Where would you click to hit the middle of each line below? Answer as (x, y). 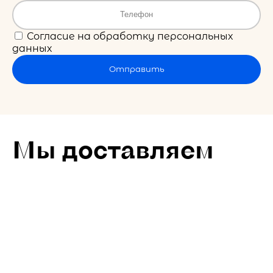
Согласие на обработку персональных (129, 36)
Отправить (136, 69)
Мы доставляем (113, 148)
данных (32, 48)
